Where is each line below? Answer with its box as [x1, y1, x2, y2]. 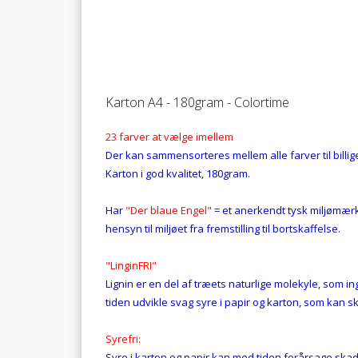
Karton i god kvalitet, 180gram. [105, 166, 250, 181]
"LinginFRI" [105, 258, 157, 273]
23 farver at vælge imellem [105, 129, 233, 145]
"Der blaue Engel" [123, 203, 212, 218]
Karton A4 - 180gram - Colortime [105, 93, 289, 111]
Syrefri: [105, 332, 141, 347]
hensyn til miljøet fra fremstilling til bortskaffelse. [105, 221, 340, 237]
